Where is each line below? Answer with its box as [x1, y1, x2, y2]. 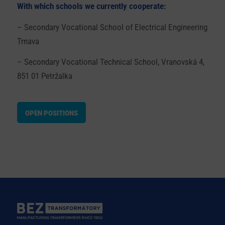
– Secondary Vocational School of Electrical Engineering [17, 22, 207, 32]
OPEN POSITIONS [25, 108, 78, 117]
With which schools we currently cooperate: [17, 2, 166, 12]
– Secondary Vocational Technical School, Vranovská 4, [17, 57, 204, 67]
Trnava [17, 36, 39, 46]
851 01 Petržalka [17, 71, 72, 81]
